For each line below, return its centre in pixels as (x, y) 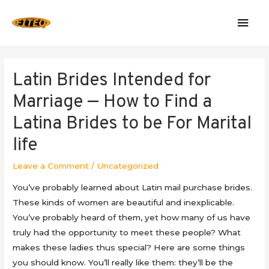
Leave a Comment (51, 166)
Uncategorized (128, 166)
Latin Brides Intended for (112, 81)
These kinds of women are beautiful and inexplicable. (124, 202)
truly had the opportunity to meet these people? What (127, 232)
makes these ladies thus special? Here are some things (129, 247)
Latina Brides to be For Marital (132, 124)
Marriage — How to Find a (113, 103)
